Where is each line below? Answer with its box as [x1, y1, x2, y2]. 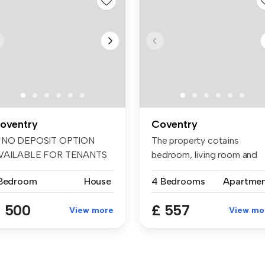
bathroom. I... [151, 163, 203, 174]
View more [69, 205, 114, 215]
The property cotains [151, 134, 239, 146]
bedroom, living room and [151, 148, 258, 160]
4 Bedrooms [151, 175, 205, 187]
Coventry [151, 117, 198, 131]
